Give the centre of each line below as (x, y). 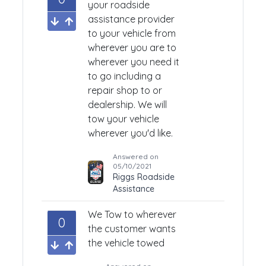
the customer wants (132, 229)
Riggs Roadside (144, 177)
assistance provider (131, 19)
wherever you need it (134, 62)
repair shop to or (125, 90)
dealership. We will (127, 104)
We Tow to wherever (132, 214)
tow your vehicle (123, 119)
